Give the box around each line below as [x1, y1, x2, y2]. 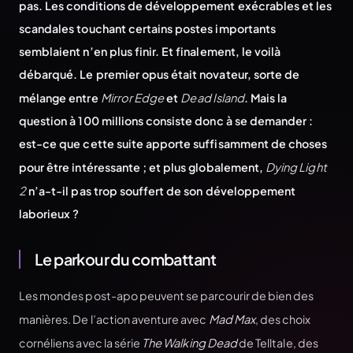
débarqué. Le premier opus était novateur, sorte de [19, 67, 300, 81]
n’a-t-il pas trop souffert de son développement [26, 184, 296, 198]
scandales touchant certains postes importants [19, 21, 276, 35]
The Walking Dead [142, 335, 238, 350]
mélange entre [19, 91, 101, 105]
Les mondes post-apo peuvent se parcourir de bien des [19, 288, 314, 303]
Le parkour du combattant [35, 250, 217, 269]
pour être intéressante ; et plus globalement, [19, 160, 266, 174]
